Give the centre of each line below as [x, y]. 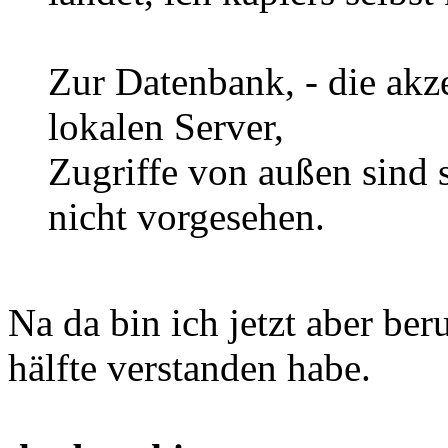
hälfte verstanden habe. [189, 367]
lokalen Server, [166, 126]
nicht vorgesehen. [186, 216]
